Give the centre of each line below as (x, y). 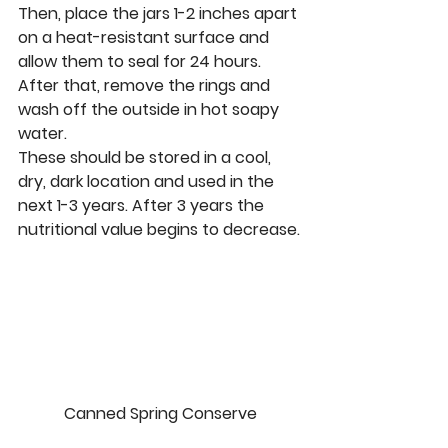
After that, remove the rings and (146, 86)
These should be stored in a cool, (146, 158)
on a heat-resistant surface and (145, 38)
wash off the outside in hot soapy (150, 110)
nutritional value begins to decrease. (159, 230)
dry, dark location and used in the (148, 182)
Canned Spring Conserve (160, 413)
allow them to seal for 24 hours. (141, 62)
